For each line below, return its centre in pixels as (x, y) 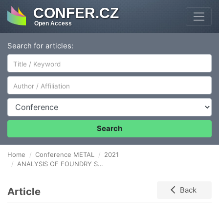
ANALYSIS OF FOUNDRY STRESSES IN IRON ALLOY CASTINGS (57, 164)
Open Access (53, 24)
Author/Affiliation (36, 81)
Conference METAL (65, 155)
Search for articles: (40, 45)
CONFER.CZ (76, 13)
